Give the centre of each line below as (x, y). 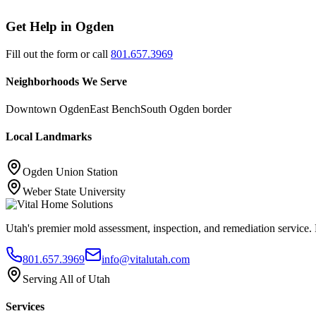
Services (25, 306)
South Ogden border (186, 109)
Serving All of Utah (66, 279)
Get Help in (41, 26)
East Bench (115, 109)
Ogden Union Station (70, 171)
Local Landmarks (49, 137)
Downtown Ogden (48, 109)
